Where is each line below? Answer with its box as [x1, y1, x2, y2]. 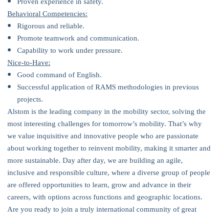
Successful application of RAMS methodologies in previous [17, 83, 199, 91]
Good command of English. [17, 71, 102, 79]
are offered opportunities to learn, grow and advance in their [7, 181, 191, 189]
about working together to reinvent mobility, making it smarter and [7, 144, 211, 152]
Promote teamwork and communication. [17, 34, 139, 42]
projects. [17, 95, 43, 103]
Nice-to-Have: [7, 59, 50, 66]
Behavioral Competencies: [7, 10, 88, 18]
